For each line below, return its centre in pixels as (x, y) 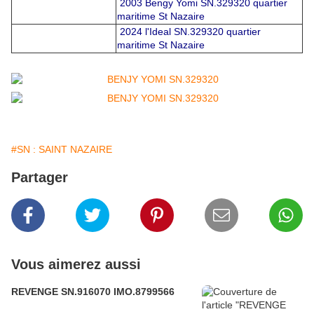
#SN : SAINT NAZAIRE (62, 150)
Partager (40, 178)
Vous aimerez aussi (76, 265)
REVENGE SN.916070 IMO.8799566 (144, 292)
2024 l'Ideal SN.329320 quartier (189, 32)
